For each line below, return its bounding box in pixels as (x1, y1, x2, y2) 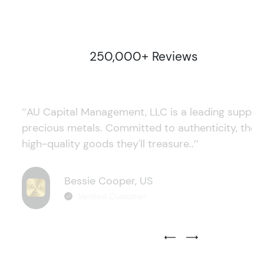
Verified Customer (77, 191, 147, 202)
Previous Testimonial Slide (164, 232, 262, 243)
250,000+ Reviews (89, 49, 198, 64)
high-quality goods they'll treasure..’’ (21, 137, 199, 151)
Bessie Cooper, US (64, 174, 153, 187)
